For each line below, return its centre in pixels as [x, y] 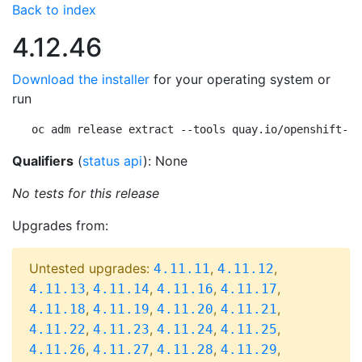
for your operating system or [240, 79]
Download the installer [81, 79]
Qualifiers [43, 161]
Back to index [54, 10]
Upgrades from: [60, 225]
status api [113, 161]
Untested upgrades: [91, 268]
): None [165, 161]
